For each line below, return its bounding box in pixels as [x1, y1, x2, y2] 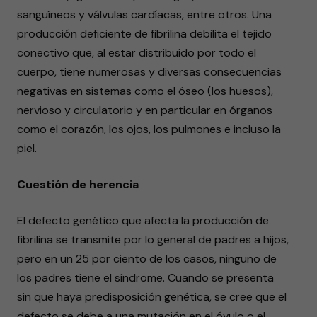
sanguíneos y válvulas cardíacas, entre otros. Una [17, 7, 272, 22]
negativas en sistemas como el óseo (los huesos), [17, 83, 273, 98]
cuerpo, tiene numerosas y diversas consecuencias [17, 64, 282, 79]
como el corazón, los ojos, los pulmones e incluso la [17, 122, 281, 137]
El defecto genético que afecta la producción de [17, 213, 269, 228]
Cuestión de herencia [17, 177, 139, 192]
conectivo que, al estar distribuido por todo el [17, 45, 256, 60]
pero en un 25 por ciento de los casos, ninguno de [17, 251, 277, 266]
